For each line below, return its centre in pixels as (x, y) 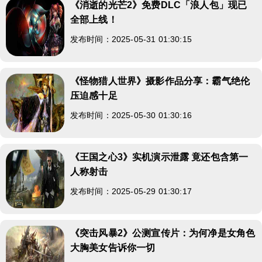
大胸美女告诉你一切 (113, 248)
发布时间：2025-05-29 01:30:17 (131, 191)
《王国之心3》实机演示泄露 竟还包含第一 (159, 157)
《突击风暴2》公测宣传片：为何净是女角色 (163, 233)
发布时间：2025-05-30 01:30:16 (131, 115)
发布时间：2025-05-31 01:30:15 (131, 39)
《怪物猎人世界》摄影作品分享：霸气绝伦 (160, 81)
